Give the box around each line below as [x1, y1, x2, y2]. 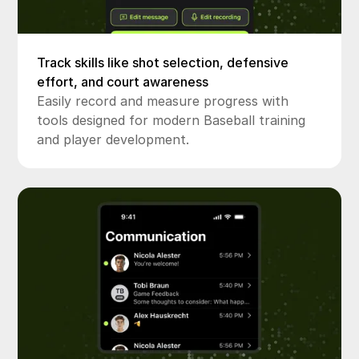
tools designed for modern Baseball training [37, 111, 306, 128]
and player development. [37, 131, 190, 147]
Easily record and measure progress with [37, 92, 289, 109]
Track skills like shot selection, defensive [37, 54, 289, 71]
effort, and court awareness [37, 73, 209, 90]
